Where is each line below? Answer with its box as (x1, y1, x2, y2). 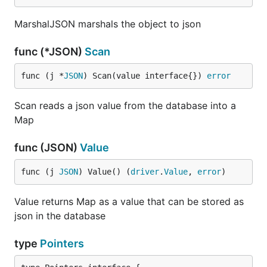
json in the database (14, 210, 105, 222)
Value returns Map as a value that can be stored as (14, 195, 244, 207)
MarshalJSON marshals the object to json (14, 18, 201, 30)
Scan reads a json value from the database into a (14, 100, 236, 111)
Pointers (40, 237, 84, 250)
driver (131, 167, 159, 176)
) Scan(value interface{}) (83, 71, 207, 80)
